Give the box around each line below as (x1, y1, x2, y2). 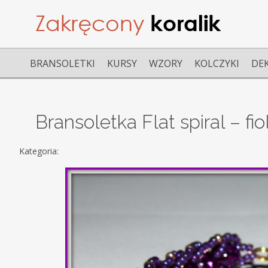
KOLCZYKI (194, 57, 239, 70)
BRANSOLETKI (30, 57, 95, 70)
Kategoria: (19, 145, 64, 157)
